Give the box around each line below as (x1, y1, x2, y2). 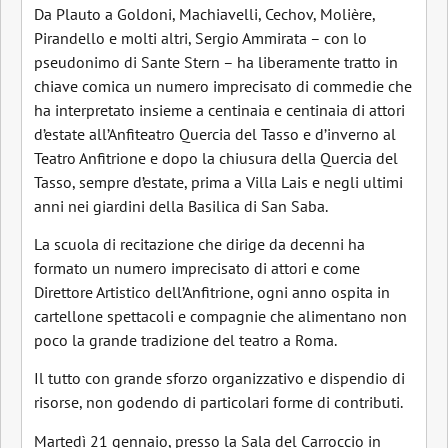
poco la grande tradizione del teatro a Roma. (34, 330, 337, 351)
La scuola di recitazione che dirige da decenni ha (34, 234, 365, 255)
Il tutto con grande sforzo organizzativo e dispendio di (34, 368, 405, 389)
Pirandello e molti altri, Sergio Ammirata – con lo (34, 27, 367, 48)
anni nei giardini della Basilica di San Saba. (34, 195, 328, 216)
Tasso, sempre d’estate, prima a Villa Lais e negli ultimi (34, 171, 403, 192)
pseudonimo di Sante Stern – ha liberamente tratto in (34, 51, 398, 72)
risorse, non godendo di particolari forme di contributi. (34, 392, 403, 413)
